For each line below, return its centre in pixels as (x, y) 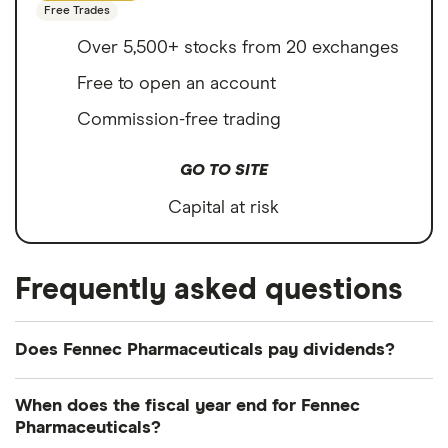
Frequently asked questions (209, 290)
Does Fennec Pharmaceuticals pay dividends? (205, 350)
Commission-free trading (179, 120)
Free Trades (77, 11)
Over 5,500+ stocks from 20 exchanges (238, 48)
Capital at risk (224, 208)
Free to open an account (176, 84)
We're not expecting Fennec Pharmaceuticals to (208, 392)
